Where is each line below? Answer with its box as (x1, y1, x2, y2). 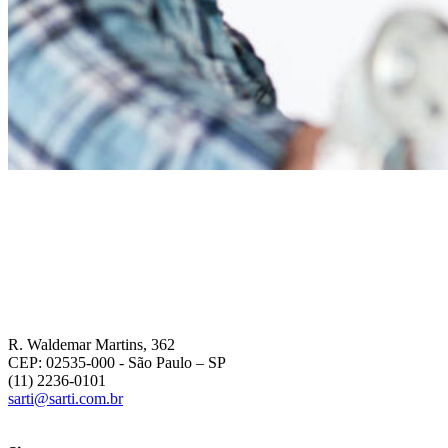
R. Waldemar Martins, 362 (8, 335, 175, 353)
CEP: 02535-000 (8, 353, 115, 371)
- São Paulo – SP (115, 353, 226, 371)
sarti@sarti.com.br (8, 389, 123, 407)
